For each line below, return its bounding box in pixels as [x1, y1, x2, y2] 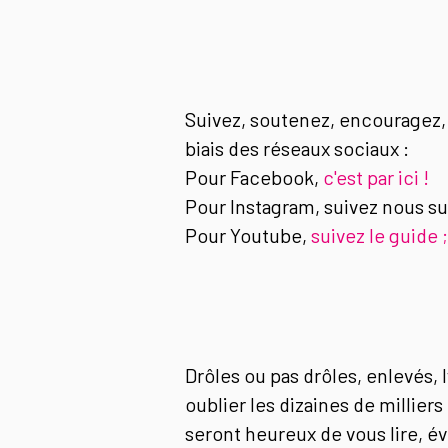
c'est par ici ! [322, 164, 429, 189]
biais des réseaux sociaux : [184, 135, 413, 160]
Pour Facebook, [184, 164, 323, 189]
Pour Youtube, [184, 222, 311, 247]
